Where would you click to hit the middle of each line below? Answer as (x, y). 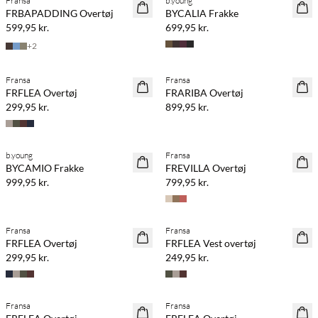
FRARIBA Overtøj (204, 93)
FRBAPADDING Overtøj (60, 13)
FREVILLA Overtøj (206, 168)
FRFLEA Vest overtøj (211, 243)
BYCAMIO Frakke (45, 168)
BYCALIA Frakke (202, 13)
